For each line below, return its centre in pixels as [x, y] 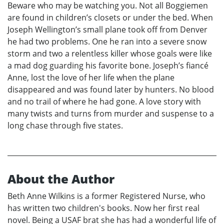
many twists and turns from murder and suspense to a [111, 114]
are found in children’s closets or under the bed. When [110, 18]
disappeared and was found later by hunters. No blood [111, 90]
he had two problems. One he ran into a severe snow [107, 42]
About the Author [61, 179]
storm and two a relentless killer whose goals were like [110, 54]
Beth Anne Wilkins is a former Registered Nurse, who [106, 196]
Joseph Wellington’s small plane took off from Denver [107, 30]
